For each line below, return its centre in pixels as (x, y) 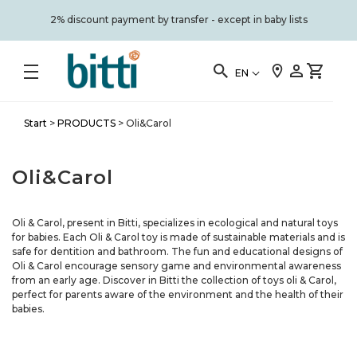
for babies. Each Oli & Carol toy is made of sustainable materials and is (178, 237)
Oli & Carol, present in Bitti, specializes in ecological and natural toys (175, 223)
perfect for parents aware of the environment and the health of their (178, 294)
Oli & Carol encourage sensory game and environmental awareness (177, 266)
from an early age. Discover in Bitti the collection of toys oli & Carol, (174, 280)
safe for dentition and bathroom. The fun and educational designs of (177, 251)
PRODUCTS (86, 123)
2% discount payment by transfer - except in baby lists (179, 20)
